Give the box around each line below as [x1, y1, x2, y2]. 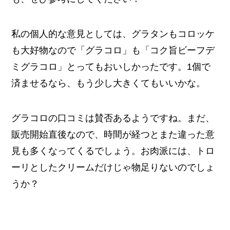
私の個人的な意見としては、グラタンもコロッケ [11, 28, 215, 39]
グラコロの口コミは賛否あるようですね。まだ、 [11, 112, 215, 123]
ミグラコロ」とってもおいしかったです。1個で [11, 61, 211, 72]
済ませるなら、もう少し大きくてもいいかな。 [11, 78, 206, 88]
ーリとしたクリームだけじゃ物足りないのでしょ [11, 162, 215, 172]
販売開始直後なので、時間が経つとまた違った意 [11, 129, 215, 140]
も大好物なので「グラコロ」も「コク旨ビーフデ [11, 45, 215, 55]
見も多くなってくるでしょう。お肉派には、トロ [11, 145, 215, 156]
